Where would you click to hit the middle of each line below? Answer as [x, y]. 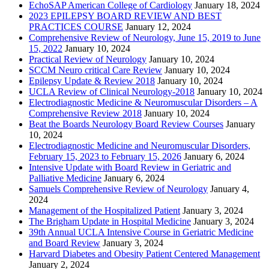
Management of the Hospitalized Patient [104, 211]
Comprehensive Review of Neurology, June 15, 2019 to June [145, 38]
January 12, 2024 [158, 27]
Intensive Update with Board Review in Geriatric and [130, 168]
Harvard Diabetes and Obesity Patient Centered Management [144, 254]
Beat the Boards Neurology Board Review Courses [126, 124]
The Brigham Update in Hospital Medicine [110, 222]
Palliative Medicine [65, 178]
